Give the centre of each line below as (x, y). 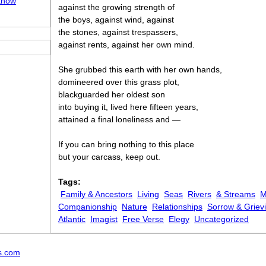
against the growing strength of (116, 7)
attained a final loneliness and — (119, 119)
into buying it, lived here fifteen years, (128, 107)
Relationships (177, 207)
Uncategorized (221, 219)
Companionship (88, 207)
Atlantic (72, 219)
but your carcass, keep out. (109, 157)
